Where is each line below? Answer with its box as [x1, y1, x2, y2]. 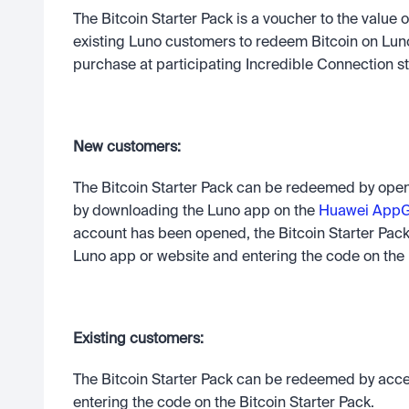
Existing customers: [73, 332, 207, 347]
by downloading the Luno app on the [73, 204, 319, 219]
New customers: [73, 141, 184, 155]
